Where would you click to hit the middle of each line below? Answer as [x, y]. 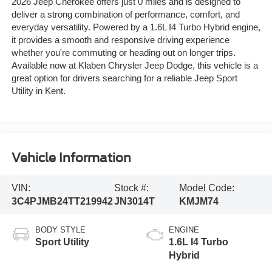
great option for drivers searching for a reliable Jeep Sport [124, 78]
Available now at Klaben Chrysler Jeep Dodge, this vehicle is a [134, 65]
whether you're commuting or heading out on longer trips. [123, 53]
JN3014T [134, 201]
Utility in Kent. [38, 91]
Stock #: [131, 188]
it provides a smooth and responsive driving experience [120, 40]
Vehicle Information [71, 158]
